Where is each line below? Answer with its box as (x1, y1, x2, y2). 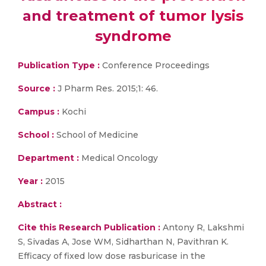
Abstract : (18, 199, 62, 210)
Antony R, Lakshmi (160, 222, 244, 233)
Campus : (18, 106, 59, 117)
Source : (18, 83, 55, 94)
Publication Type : (18, 60, 100, 71)
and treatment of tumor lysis (23, 7, 243, 24)
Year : (18, 176, 43, 186)
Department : (18, 153, 79, 163)
